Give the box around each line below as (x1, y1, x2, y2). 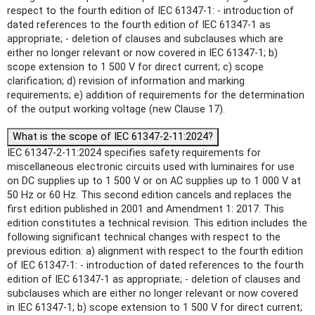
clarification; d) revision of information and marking (7, 75, 245, 88)
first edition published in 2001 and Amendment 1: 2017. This (7, 203, 284, 216)
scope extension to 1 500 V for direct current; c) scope (7, 61, 264, 74)
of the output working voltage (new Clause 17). (7, 103, 225, 116)
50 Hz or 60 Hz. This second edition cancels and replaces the (7, 189, 292, 202)
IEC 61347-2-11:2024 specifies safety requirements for (7, 147, 261, 160)
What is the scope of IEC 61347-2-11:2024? (13, 131, 213, 143)
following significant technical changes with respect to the (7, 231, 281, 244)
